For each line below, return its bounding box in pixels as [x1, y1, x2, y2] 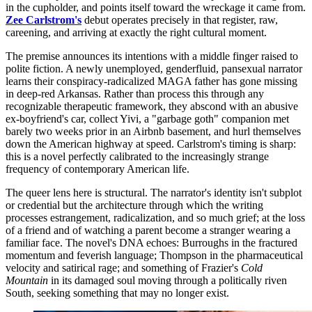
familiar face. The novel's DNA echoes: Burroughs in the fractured [6, 237, 297, 249]
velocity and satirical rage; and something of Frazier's [6, 262, 241, 274]
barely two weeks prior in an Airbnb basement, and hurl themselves [6, 125, 301, 138]
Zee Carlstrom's [6, 14, 81, 26]
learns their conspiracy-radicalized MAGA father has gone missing [6, 75, 297, 88]
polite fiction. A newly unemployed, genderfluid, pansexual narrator [6, 63, 302, 75]
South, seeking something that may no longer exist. [6, 287, 229, 299]
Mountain [6, 274, 48, 287]
